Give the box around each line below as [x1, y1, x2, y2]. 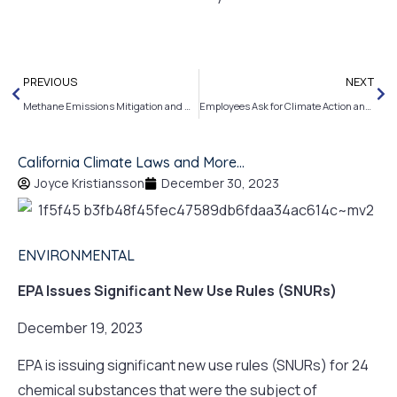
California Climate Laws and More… [18, 153, 245, 171]
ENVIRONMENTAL [18, 245, 135, 264]
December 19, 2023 [18, 318, 143, 339]
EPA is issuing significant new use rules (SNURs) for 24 [18, 355, 369, 376]
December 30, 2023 [161, 175, 279, 191]
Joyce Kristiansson [35, 175, 144, 191]
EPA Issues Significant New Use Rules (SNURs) [18, 280, 337, 300]
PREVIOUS [23, 74, 78, 90]
